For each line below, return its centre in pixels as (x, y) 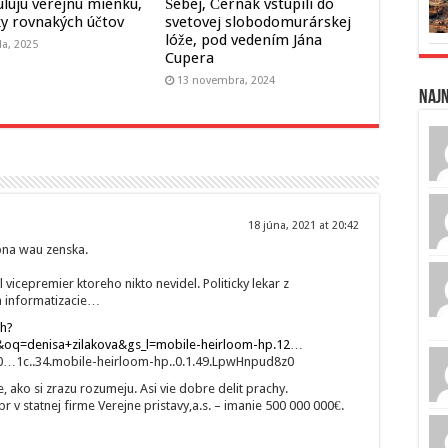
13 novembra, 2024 (225, 81)
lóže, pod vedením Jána (243, 40)
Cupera (189, 58)
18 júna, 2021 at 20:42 (303, 226)
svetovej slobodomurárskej (257, 22)
